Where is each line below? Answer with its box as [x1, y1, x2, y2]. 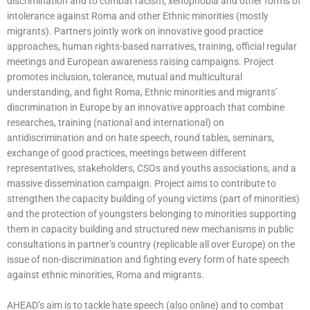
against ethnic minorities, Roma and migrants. [7, 269, 204, 280]
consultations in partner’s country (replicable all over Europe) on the [7, 239, 295, 250]
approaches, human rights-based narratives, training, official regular [7, 41, 297, 52]
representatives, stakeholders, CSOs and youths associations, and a [7, 163, 296, 174]
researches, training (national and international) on [7, 117, 224, 128]
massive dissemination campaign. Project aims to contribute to [7, 178, 276, 189]
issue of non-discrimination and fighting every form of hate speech [7, 254, 289, 265]
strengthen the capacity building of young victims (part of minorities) [7, 193, 300, 204]
